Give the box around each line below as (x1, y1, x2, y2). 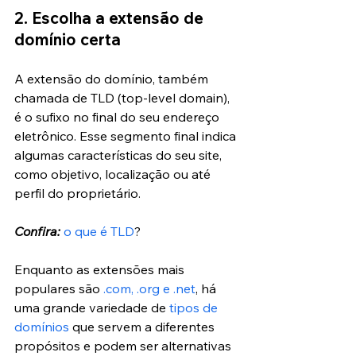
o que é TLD (64, 222, 134, 239)
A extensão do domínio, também (14, 70, 211, 87)
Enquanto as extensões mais (14, 261, 188, 277)
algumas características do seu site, (14, 146, 225, 163)
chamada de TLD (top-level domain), (14, 89, 233, 106)
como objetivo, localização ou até (14, 165, 214, 182)
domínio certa (14, 29, 121, 49)
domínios (14, 318, 69, 335)
